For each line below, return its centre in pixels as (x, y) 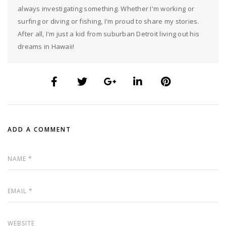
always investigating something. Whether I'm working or (106, 8)
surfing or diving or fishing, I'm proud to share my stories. (108, 21)
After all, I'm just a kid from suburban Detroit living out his (109, 34)
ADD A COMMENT (39, 129)
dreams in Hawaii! (46, 46)
